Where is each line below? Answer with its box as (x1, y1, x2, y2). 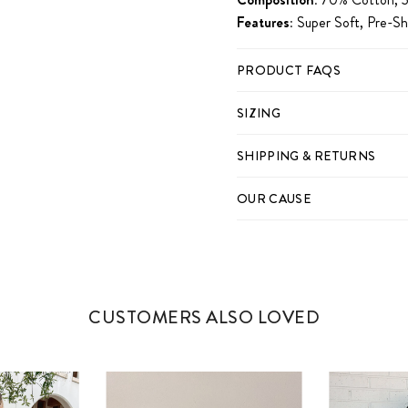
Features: (237, 12, 293, 34)
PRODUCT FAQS (237, 61, 342, 80)
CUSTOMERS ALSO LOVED (88, 304, 320, 331)
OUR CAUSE (237, 189, 311, 209)
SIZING (237, 104, 281, 123)
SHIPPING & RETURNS (237, 147, 376, 166)
